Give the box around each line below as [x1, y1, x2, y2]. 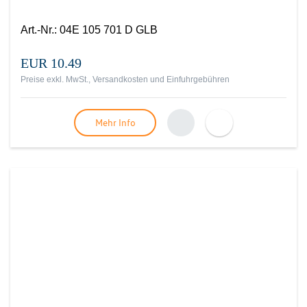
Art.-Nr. [21, 24, 54, 36]
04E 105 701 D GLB [60, 24, 158, 36]
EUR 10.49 [21, 56, 82, 71]
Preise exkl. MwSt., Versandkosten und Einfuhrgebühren [21, 75, 230, 84]
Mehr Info [95, 117, 136, 128]
